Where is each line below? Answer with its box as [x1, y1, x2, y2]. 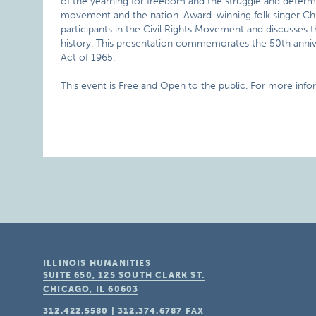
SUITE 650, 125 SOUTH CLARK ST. [43, 270, 205, 280]
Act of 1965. [61, 51, 116, 63]
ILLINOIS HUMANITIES [43, 258, 151, 268]
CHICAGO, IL [43, 284, 106, 294]
